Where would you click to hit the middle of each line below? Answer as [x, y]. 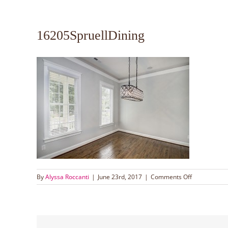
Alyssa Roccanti [67, 177]
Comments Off [171, 177]
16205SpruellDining [91, 35]
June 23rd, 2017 [120, 177]
